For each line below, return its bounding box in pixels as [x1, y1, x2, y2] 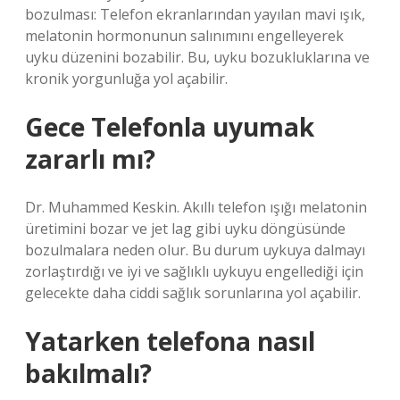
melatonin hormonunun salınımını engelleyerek [25, 26, 344, 46]
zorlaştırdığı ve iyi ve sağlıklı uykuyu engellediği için [25, 262, 363, 281]
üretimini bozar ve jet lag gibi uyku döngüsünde [25, 219, 346, 238]
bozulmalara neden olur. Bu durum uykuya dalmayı [25, 240, 365, 260]
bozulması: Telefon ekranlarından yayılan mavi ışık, [25, 4, 365, 24]
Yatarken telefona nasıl [25, 324, 315, 358]
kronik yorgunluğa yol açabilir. [25, 69, 228, 88]
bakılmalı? [25, 356, 152, 390]
